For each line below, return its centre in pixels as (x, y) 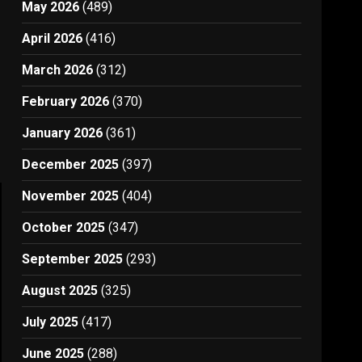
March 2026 (58, 70)
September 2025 (73, 259)
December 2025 (71, 164)
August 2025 (60, 290)
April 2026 (53, 38)
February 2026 (66, 101)
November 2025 (71, 196)
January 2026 (63, 133)
